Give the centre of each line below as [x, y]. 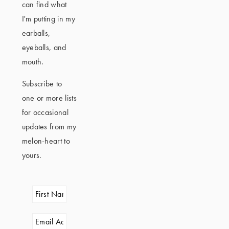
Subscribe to [42, 84]
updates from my [49, 127]
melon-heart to [46, 141]
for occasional [45, 112]
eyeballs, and [44, 47]
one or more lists [49, 98]
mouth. [33, 62]
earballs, [36, 33]
